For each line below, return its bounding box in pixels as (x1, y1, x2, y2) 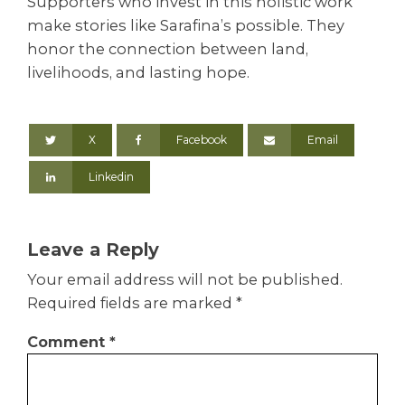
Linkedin (89, 169, 135, 184)
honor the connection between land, (27, 40, 308, 59)
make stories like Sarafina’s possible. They (27, 16, 344, 35)
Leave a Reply (27, 238, 159, 260)
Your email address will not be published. (27, 270, 343, 289)
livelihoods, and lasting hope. (27, 63, 250, 82)
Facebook (176, 132, 228, 146)
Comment (27, 332, 109, 351)
